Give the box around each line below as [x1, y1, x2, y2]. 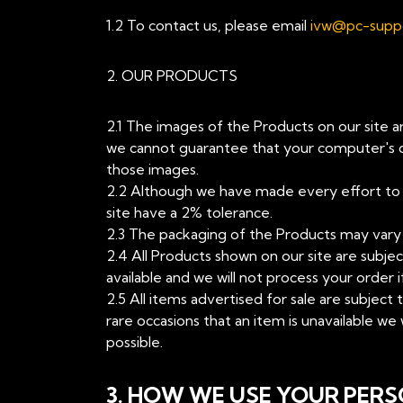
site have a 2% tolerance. [106, 203, 273, 221]
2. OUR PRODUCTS [106, 67, 237, 85]
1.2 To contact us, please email [106, 16, 310, 34]
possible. [106, 333, 163, 351]
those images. [106, 160, 199, 178]
